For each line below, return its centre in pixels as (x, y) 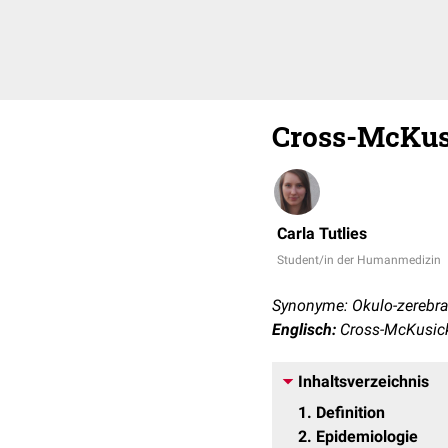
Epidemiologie (367, 436)
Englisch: (304, 329)
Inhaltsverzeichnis (363, 381)
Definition (350, 412)
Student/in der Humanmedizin (359, 260)
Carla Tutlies (322, 233)
